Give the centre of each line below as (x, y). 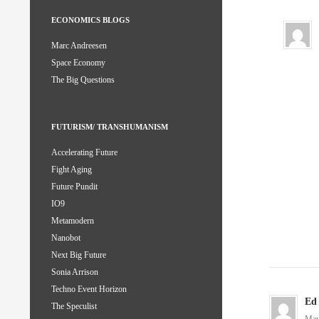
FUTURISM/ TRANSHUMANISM (110, 127)
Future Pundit (74, 187)
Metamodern (73, 221)
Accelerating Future (84, 153)
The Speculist (74, 307)
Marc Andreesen (79, 46)
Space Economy (78, 63)
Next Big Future (79, 255)
